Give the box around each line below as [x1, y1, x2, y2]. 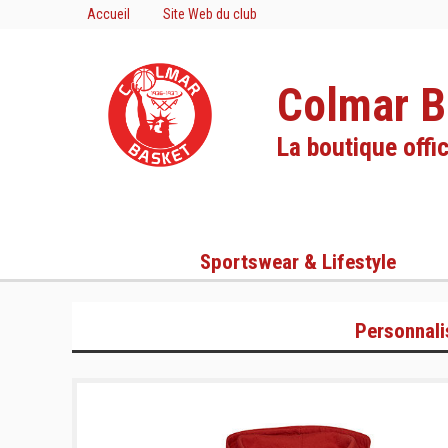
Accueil [87, 6, 130, 22]
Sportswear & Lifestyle [200, 250, 396, 274]
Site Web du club [163, 6, 257, 22]
